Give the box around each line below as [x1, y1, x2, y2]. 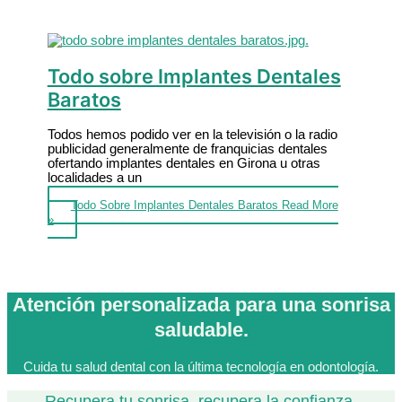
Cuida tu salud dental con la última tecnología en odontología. [23, 358, 379, 374]
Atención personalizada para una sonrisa [12, 293, 390, 316]
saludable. [153, 318, 249, 341]
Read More [277, 198, 338, 213]
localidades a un [47, 170, 142, 185]
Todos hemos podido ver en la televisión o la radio [47, 127, 337, 142]
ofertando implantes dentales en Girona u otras [47, 155, 320, 170]
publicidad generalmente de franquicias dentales [47, 141, 328, 156]
